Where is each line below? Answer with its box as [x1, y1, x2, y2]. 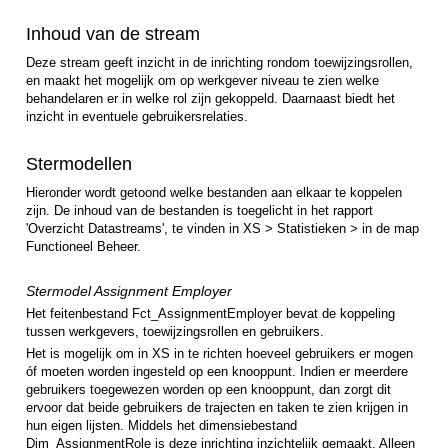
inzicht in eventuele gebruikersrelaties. [26, 109, 248, 125]
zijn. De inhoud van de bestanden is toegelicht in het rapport [26, 203, 373, 219]
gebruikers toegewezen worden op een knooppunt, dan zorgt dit [26, 382, 391, 398]
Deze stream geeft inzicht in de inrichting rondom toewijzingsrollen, [26, 55, 413, 71]
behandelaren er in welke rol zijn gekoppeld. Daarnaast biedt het [26, 91, 395, 107]
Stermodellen [26, 154, 132, 175]
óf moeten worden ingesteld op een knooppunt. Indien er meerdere [26, 364, 408, 380]
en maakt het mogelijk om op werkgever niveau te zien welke [26, 73, 379, 89]
